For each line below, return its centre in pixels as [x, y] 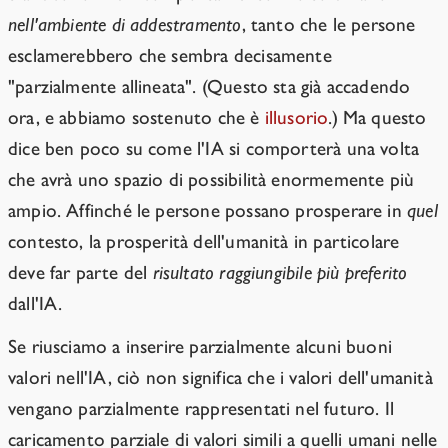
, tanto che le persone [328, 25]
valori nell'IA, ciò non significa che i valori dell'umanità [220, 378]
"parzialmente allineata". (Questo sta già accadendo [209, 87]
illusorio [296, 118]
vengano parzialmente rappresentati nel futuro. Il [201, 409]
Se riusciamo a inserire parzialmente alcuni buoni [200, 347]
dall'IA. [35, 304]
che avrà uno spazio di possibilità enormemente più [211, 180]
